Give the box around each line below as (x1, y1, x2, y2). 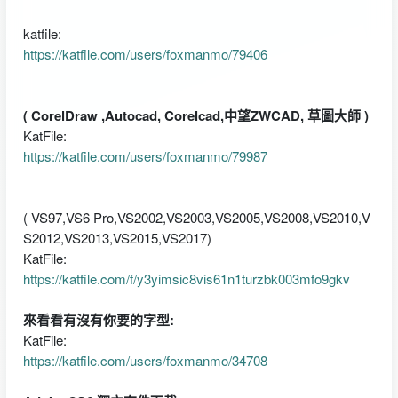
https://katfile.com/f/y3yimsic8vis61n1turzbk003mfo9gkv (22, 268, 350, 288)
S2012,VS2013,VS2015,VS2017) (22, 227, 211, 247)
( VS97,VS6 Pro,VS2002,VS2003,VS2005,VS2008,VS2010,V (22, 207, 370, 227)
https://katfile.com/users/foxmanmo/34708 (22, 350, 267, 370)
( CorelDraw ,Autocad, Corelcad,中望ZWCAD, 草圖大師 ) (22, 105, 369, 125)
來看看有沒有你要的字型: (22, 309, 174, 330)
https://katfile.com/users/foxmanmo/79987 (22, 146, 267, 165)
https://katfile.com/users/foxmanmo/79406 (22, 44, 267, 63)
